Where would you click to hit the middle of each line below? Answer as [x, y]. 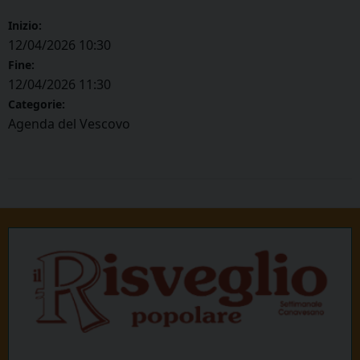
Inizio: [25, 26]
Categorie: [37, 104]
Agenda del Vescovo [69, 124]
